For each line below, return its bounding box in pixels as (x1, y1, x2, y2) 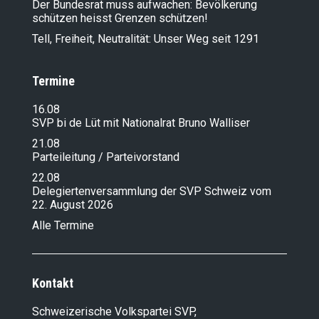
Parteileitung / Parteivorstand (32, 150, 179, 164)
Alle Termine (32, 218, 94, 232)
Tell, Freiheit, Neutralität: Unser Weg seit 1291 (32, 31, 259, 46)
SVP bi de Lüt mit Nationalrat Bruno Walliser (32, 115, 250, 130)
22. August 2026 (32, 197, 113, 211)
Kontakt (32, 275, 73, 291)
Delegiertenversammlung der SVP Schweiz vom (32, 184, 271, 198)
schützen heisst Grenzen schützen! (32, 11, 208, 25)
